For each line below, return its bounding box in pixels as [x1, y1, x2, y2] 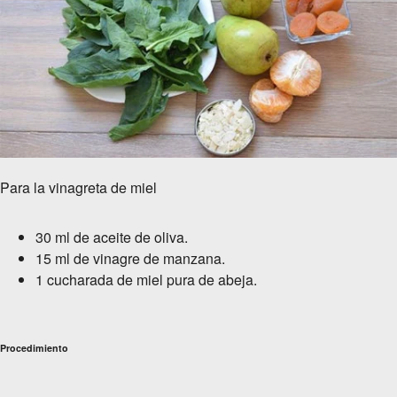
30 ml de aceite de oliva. [35, 227, 188, 248]
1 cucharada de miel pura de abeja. [35, 269, 257, 291]
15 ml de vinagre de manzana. [35, 248, 225, 269]
